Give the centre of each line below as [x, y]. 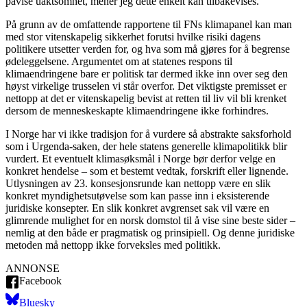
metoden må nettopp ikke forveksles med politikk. [113, 245]
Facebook [40, 281]
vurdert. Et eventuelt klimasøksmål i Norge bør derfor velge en [140, 159]
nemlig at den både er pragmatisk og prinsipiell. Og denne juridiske [150, 233]
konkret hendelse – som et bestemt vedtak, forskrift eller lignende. [147, 171]
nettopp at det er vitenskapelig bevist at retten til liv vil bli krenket [146, 98]
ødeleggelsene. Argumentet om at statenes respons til [119, 61]
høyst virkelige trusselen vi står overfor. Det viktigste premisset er [146, 86]
